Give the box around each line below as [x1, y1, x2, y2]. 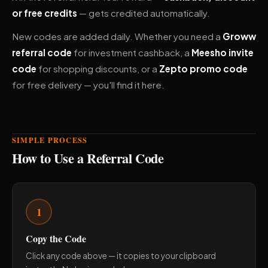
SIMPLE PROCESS [12, 135, 88, 145]
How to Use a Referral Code [12, 148, 164, 168]
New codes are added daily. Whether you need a [12, 31, 223, 42]
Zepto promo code [159, 63, 248, 74]
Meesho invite [191, 47, 254, 58]
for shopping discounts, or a [36, 63, 159, 74]
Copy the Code [26, 232, 86, 245]
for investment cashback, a [72, 47, 191, 58]
